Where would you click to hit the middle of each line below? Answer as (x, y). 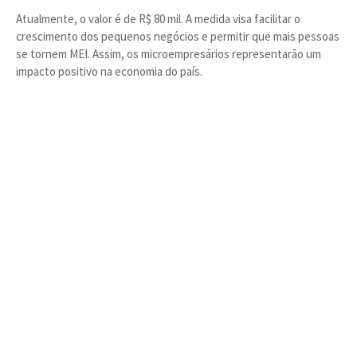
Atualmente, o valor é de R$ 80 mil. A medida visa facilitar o (158, 19)
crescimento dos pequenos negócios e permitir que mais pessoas (178, 36)
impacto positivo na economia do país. (109, 71)
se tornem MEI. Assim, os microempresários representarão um (169, 54)
